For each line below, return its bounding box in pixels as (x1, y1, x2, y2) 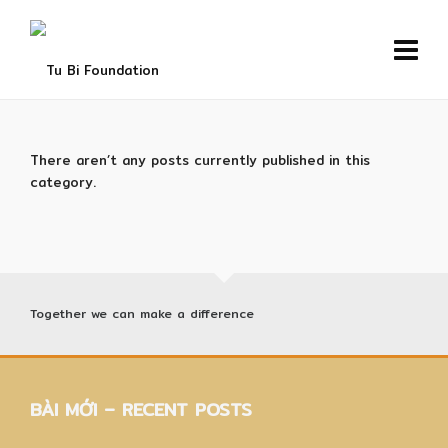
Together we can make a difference (30, 304, 254, 323)
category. (30, 172, 96, 192)
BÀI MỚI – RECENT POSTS (30, 395, 252, 424)
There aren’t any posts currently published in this (30, 150, 370, 170)
